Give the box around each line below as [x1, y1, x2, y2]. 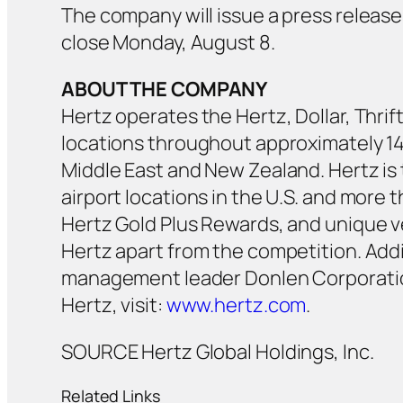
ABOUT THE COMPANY [61, 75, 268, 103]
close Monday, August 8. [61, 28, 275, 56]
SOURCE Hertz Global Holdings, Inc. [61, 337, 374, 365]
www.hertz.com [166, 291, 307, 318]
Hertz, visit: [61, 291, 166, 318]
